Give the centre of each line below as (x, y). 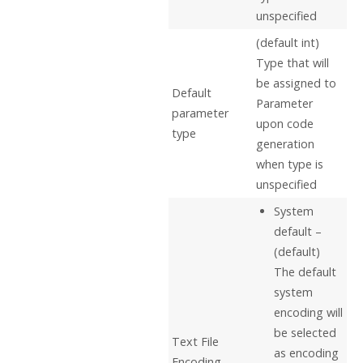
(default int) (288, 42)
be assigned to (297, 83)
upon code (285, 123)
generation (286, 143)
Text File (196, 341)
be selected (305, 332)
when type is (290, 164)
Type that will (293, 62)
